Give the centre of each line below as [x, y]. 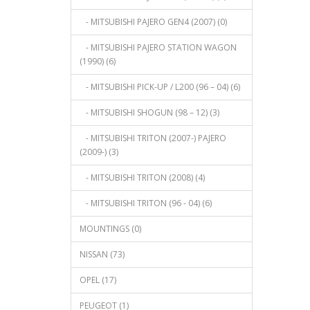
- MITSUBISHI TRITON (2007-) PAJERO [153, 138]
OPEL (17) [98, 280]
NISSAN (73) [102, 254]
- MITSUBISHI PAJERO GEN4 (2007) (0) [153, 21]
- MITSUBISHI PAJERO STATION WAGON [158, 47]
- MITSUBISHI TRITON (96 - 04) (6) [146, 203]
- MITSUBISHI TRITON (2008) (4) [142, 177]
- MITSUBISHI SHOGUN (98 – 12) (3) [149, 112]
